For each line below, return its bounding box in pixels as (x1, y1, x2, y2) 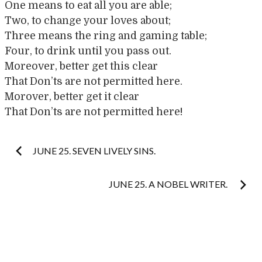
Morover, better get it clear (5, 90, 139, 102)
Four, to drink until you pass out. (5, 44, 171, 57)
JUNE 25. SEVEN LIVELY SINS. (33, 145, 156, 157)
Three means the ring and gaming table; (5, 29, 207, 42)
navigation (4, 176, 67, 204)
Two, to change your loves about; (5, 14, 171, 26)
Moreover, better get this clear (5, 60, 158, 72)
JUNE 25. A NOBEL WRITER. (109, 178, 229, 190)
